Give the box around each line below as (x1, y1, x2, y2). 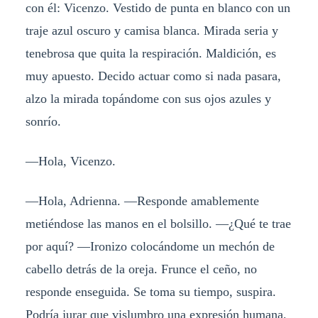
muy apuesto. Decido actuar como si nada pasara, (25, 69, 281, 84)
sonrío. (25, 114, 61, 129)
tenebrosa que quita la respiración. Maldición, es (25, 46, 276, 61)
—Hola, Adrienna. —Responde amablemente (25, 193, 259, 208)
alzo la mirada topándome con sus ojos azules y (25, 92, 271, 106)
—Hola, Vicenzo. (25, 154, 116, 169)
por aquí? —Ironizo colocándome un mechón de (25, 238, 275, 253)
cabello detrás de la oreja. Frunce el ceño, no (25, 261, 257, 276)
